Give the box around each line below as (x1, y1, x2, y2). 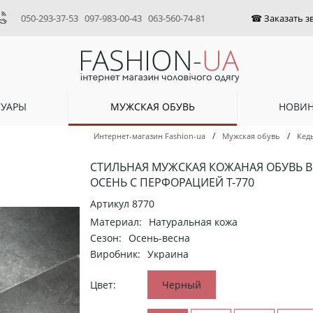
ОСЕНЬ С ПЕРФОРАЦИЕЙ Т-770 (90, 175, 254, 191)
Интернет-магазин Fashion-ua (94, 131, 205, 142)
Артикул (90, 197, 132, 211)
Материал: (90, 215, 142, 229)
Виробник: (90, 247, 140, 261)
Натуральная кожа (149, 215, 238, 229)
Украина (147, 247, 189, 261)
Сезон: (90, 231, 122, 245)
